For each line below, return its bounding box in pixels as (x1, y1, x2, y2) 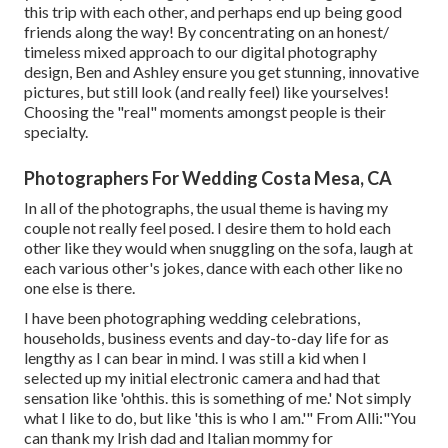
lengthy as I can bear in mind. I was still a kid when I (24, 348, 367, 368)
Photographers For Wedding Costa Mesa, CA (24, 167, 392, 190)
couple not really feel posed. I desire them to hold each (24, 218, 391, 238)
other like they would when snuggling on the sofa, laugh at (24, 238, 413, 258)
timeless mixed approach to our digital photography (24, 42, 377, 62)
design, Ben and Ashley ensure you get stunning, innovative (24, 62, 419, 82)
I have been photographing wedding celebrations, (24, 308, 360, 328)
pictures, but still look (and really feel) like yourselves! (24, 82, 389, 102)
